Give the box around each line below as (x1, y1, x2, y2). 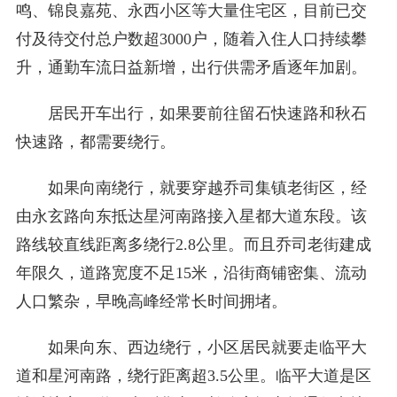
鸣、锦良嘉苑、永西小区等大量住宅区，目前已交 (15, 2, 367, 19)
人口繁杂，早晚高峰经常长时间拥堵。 (15, 292, 287, 310)
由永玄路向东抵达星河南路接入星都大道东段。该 (15, 207, 367, 225)
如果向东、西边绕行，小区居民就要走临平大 (47, 339, 367, 356)
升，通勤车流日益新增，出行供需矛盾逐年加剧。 (15, 58, 367, 76)
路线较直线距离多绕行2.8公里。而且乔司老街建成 (15, 236, 371, 253)
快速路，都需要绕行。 (15, 133, 175, 151)
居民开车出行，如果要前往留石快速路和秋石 (47, 105, 367, 122)
